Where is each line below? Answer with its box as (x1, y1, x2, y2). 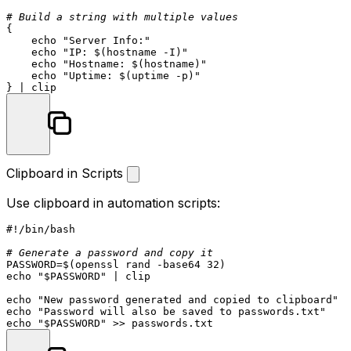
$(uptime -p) (119, 69, 194, 81)
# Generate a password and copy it (6, 246, 213, 259)
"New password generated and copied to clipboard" (38, 293, 338, 306)
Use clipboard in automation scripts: (6, 194, 220, 211)
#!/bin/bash (6, 223, 75, 235)
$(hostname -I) (94, 45, 182, 58)
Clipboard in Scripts (6, 165, 127, 181)
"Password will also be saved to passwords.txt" (38, 305, 326, 317)
